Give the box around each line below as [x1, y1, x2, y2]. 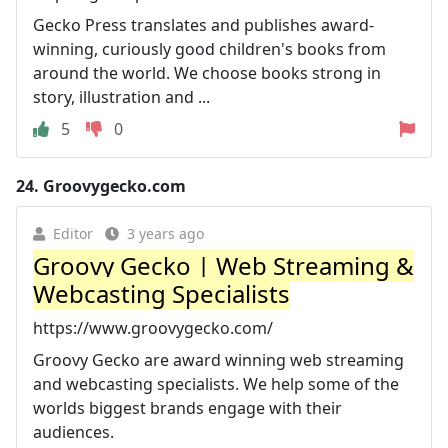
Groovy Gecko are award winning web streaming [33, 348, 404, 371]
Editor [53, 223, 93, 243]
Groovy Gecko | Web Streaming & [33, 248, 414, 282]
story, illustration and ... [33, 85, 210, 108]
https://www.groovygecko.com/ [33, 316, 273, 339]
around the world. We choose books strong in [33, 61, 381, 84]
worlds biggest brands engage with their [33, 396, 342, 419]
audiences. [33, 420, 114, 443]
